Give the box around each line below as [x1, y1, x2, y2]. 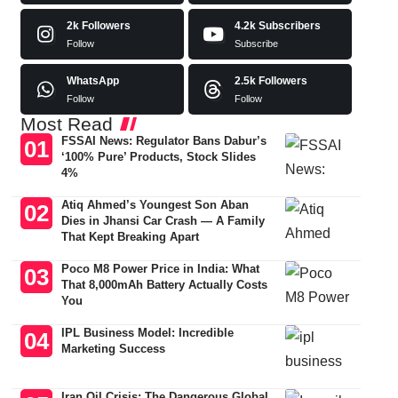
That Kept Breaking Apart [61, 230, 200, 243]
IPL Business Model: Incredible [61, 326, 235, 339]
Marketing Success [61, 342, 166, 355]
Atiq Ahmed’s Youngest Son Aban [61, 198, 250, 211]
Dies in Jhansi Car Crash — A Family [61, 214, 266, 227]
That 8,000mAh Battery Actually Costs [61, 278, 268, 291]
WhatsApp [66, 75, 119, 87]
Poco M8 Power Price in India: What [61, 262, 260, 275]
